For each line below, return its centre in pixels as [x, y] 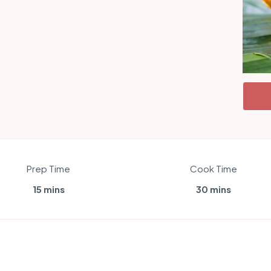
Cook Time [213, 169]
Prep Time [49, 169]
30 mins [213, 189]
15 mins [48, 189]
